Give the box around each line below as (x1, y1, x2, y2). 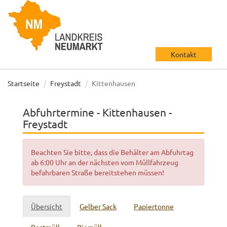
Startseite (8, 79, 40, 88)
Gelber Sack (80, 202, 117, 211)
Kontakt (171, 50, 197, 59)
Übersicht (31, 202, 62, 211)
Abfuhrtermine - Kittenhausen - (23, 105, 172, 119)
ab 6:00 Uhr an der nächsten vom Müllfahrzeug (31, 158, 178, 167)
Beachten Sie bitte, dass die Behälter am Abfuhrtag (31, 147, 194, 157)
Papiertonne (134, 202, 174, 211)
